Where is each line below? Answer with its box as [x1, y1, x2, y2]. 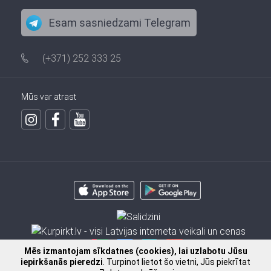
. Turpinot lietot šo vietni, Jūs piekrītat [103, 257, 250, 267]
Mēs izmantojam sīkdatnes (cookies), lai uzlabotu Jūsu [24, 246, 247, 256]
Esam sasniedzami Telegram [49, 16, 191, 29]
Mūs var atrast [21, 92, 76, 102]
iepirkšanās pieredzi [21, 257, 103, 267]
